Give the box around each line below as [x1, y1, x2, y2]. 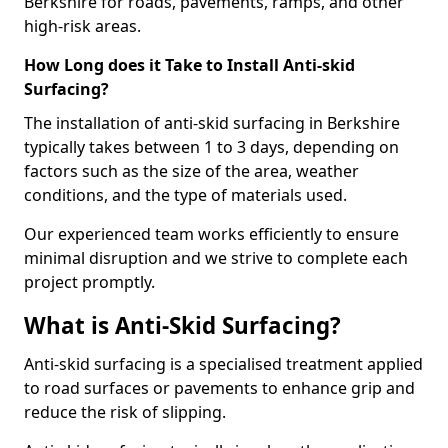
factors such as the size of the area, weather [24, 160, 359, 182]
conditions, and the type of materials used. [24, 184, 347, 206]
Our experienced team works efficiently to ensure [24, 223, 399, 245]
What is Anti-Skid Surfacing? [24, 310, 341, 341]
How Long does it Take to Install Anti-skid [24, 54, 355, 76]
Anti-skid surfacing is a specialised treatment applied [24, 353, 423, 375]
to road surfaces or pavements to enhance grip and [24, 377, 415, 399]
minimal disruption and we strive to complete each [24, 247, 408, 269]
